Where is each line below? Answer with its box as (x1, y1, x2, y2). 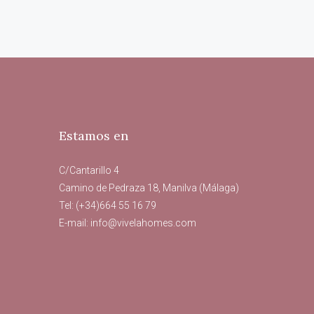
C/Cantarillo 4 (58, 164, 119, 176)
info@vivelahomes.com (90, 217, 196, 228)
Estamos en (58, 127, 128, 144)
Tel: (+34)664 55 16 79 (58, 199, 156, 211)
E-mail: (58, 217, 90, 228)
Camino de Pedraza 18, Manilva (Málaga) (58, 182, 239, 193)
